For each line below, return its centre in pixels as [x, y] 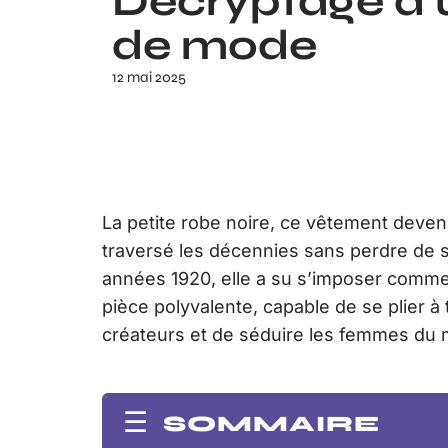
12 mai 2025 [149, 76]
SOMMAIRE [271, 423]
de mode [214, 45]
